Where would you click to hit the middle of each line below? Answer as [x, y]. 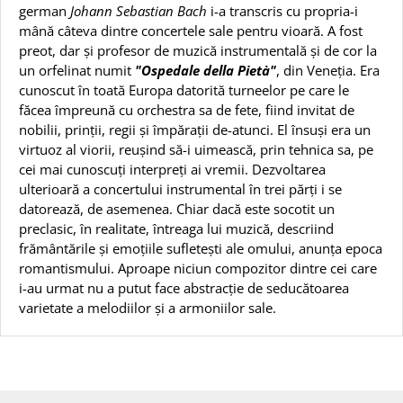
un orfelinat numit [77, 70]
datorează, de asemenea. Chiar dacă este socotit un [177, 208]
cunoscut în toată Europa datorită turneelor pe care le [184, 90]
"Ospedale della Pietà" [206, 70]
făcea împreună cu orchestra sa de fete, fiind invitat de [187, 109]
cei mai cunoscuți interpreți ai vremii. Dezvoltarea [172, 169]
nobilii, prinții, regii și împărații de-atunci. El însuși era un [195, 129]
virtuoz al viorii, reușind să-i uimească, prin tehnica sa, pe [196, 149]
